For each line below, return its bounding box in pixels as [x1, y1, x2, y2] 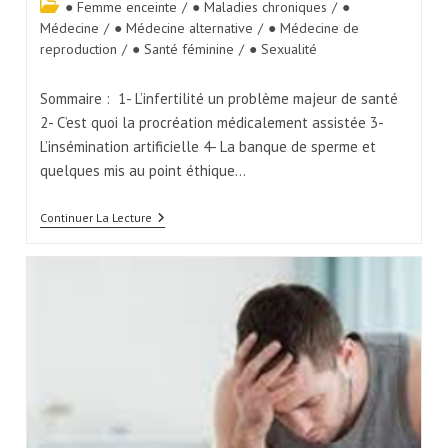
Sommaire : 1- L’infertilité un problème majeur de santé [39, 89, 398, 109]
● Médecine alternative [113, 19, 253, 38]
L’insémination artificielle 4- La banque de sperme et [39, 137, 376, 157]
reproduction [39, 40, 117, 59]
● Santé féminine [131, 40, 234, 59]
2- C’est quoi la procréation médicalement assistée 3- [39, 113, 383, 133]
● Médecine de [267, 19, 359, 38]
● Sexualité [248, 40, 317, 59]
